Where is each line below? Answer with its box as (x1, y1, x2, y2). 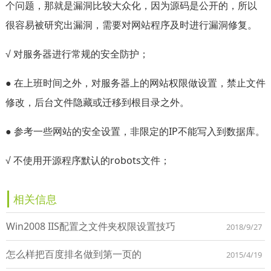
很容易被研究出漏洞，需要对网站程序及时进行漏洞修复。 (5, 18, 257, 31)
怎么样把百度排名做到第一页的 (6, 247, 142, 261)
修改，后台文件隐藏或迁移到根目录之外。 (5, 95, 189, 109)
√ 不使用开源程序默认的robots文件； (5, 153, 170, 167)
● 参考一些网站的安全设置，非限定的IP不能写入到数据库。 (5, 124, 265, 138)
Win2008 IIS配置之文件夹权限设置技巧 (6, 219, 175, 233)
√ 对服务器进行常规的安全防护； (5, 47, 149, 60)
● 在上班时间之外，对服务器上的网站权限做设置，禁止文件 (5, 76, 266, 90)
